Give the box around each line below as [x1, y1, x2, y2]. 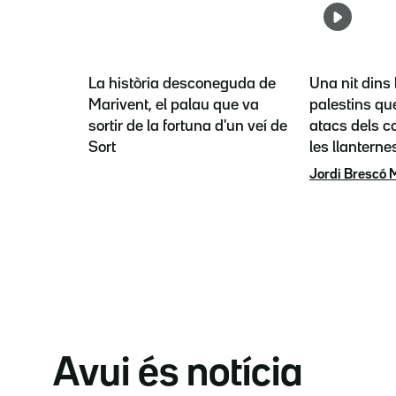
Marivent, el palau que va [88, 98, 259, 113]
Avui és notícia [53, 356, 302, 393]
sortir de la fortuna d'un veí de [88, 119, 287, 134]
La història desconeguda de [88, 77, 276, 92]
